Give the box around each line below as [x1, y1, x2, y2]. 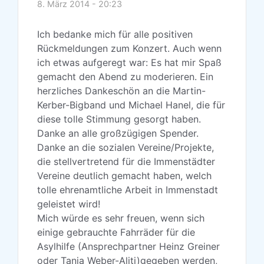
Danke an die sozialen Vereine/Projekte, [37, 141, 214, 154]
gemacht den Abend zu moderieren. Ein [37, 71, 213, 83]
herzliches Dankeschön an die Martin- [37, 85, 206, 97]
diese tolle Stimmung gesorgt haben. [37, 113, 201, 126]
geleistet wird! [37, 198, 100, 210]
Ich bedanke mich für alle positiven [37, 28, 193, 41]
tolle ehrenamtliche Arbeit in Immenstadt [37, 184, 218, 196]
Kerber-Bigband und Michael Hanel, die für [37, 99, 225, 111]
